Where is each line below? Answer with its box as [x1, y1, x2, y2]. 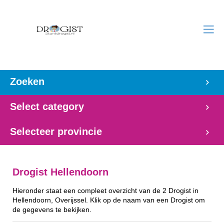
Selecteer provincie [10, 126, 102, 137]
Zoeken [10, 76, 44, 87]
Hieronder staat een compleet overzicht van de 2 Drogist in [12, 186, 198, 194]
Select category [10, 101, 84, 112]
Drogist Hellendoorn [12, 166, 108, 177]
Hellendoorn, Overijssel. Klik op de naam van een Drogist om [12, 196, 205, 204]
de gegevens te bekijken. [12, 205, 91, 213]
